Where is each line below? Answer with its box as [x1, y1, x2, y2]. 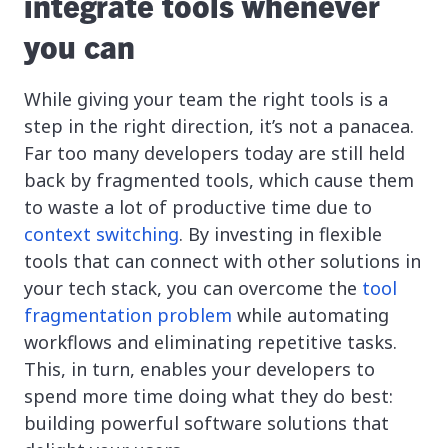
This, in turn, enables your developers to [24, 357, 375, 382]
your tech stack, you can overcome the [24, 276, 362, 301]
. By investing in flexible [179, 222, 382, 247]
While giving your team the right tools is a [24, 87, 388, 112]
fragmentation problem [24, 303, 232, 328]
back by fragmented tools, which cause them [24, 168, 414, 193]
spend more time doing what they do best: [24, 384, 393, 409]
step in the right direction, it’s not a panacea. [24, 114, 414, 139]
